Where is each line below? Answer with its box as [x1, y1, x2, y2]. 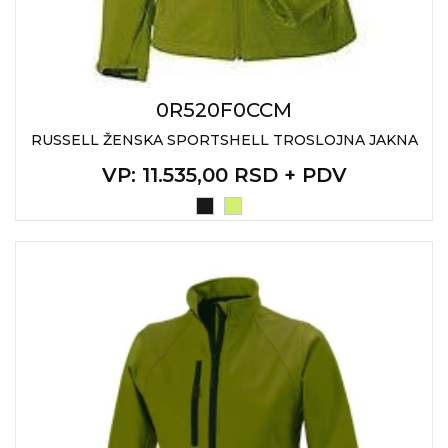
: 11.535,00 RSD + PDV [130, 163, 347, 187]
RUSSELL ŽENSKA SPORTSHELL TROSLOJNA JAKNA [30, 131, 418, 149]
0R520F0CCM [156, 98, 292, 122]
